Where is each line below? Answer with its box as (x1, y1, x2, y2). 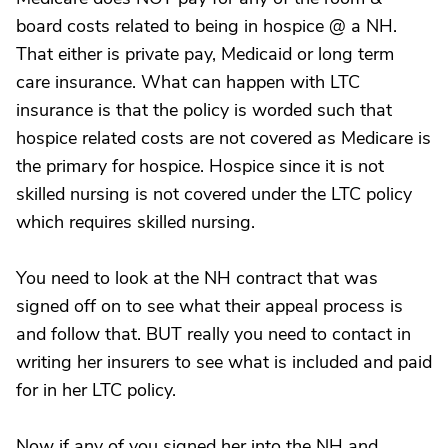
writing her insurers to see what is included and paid (16, 350, 432, 374)
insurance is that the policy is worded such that (16, 98, 392, 122)
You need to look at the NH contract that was (16, 266, 378, 290)
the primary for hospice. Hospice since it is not (16, 154, 384, 178)
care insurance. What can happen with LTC (16, 70, 360, 94)
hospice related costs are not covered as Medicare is (16, 126, 431, 150)
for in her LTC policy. (16, 378, 176, 402)
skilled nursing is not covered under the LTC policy (16, 182, 412, 206)
